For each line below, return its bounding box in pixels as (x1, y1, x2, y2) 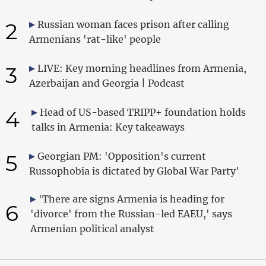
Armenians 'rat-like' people (28, 33, 161, 45)
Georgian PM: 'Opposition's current (37, 150, 206, 162)
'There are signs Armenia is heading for (38, 192, 224, 205)
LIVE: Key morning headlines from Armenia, (37, 62, 246, 74)
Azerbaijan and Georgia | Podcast (28, 77, 185, 89)
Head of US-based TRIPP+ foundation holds (39, 106, 246, 118)
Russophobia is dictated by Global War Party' (28, 164, 239, 177)
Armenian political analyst (30, 222, 154, 235)
